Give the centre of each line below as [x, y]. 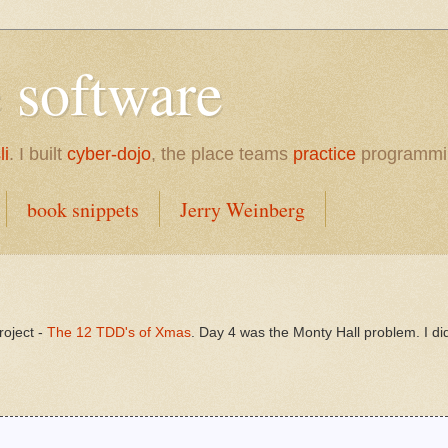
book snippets [83, 209]
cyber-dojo [109, 154]
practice [324, 154]
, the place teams [222, 154]
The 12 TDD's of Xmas [119, 332]
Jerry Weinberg [242, 209]
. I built [38, 154]
